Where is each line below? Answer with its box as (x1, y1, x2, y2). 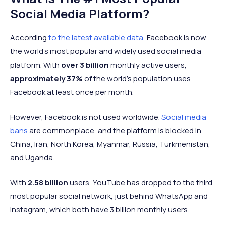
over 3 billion (61, 60, 109, 70)
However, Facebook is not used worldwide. (10, 111, 161, 122)
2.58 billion (28, 177, 68, 188)
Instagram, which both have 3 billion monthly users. (10, 204, 189, 215)
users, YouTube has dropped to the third (68, 177, 212, 188)
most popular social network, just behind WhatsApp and (10, 191, 208, 201)
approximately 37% (10, 73, 83, 84)
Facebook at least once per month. (10, 87, 134, 97)
